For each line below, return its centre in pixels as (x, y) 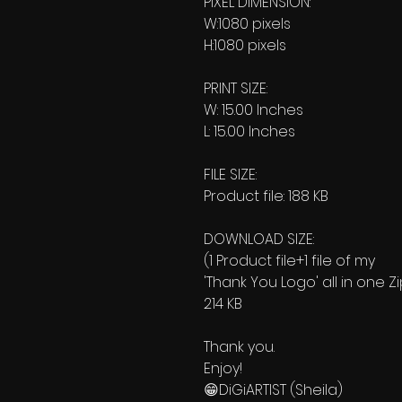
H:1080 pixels (245, 45)
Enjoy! (223, 368)
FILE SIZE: (230, 174)
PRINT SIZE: (236, 88)
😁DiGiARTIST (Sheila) (273, 389)
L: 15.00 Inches (249, 131)
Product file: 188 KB (266, 196)
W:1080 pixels (247, 23)
